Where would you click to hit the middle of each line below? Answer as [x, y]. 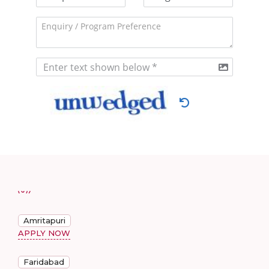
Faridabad [44, 262]
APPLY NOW [44, 233]
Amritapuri [44, 220]
